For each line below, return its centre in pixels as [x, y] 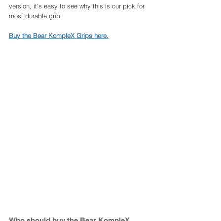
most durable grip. [37, 16]
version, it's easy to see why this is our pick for [78, 6]
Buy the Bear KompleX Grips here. [59, 36]
